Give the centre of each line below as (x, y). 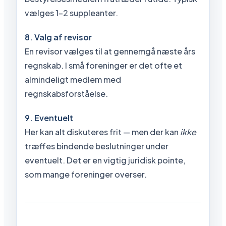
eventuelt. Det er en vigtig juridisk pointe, (105, 160)
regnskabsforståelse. (66, 93)
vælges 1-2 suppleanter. (71, 13)
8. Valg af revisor (58, 37)
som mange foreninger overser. (86, 174)
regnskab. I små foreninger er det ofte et (103, 65)
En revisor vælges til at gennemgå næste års (110, 51)
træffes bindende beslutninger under (97, 146)
